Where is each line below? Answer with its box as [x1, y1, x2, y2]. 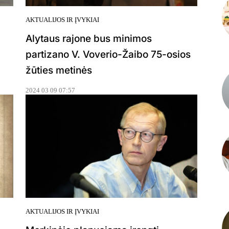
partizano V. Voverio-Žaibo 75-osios [26, 48, 191, 60]
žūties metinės [26, 64, 92, 76]
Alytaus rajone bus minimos [26, 32, 152, 44]
